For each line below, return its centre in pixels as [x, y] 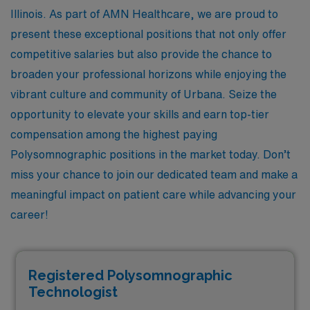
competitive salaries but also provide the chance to [141, 54]
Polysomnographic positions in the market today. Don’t [151, 154]
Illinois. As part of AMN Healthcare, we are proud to [144, 13]
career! [29, 214]
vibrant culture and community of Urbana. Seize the [144, 94]
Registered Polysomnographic [130, 275]
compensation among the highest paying [114, 134]
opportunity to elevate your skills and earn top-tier [140, 114]
